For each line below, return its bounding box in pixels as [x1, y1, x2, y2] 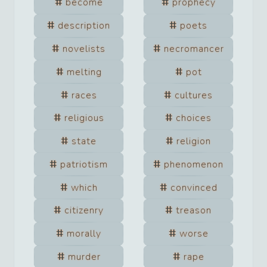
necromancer [163, 42, 224, 55]
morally [67, 227, 101, 241]
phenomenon [164, 157, 223, 171]
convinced [170, 181, 218, 194]
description [58, 19, 110, 33]
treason [176, 204, 212, 218]
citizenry [64, 204, 104, 218]
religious [64, 111, 104, 125]
